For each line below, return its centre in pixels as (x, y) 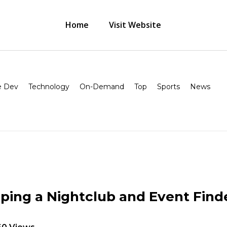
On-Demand (102, 87)
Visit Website (135, 25)
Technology (49, 87)
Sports (168, 87)
